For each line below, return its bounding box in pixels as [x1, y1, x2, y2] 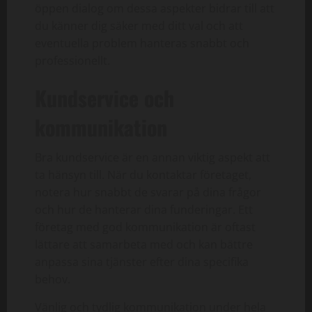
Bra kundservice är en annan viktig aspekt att [35, 149, 270, 165]
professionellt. [35, 52, 110, 68]
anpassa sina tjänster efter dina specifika [35, 253, 249, 270]
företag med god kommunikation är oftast [35, 219, 256, 235]
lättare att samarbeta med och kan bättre [35, 236, 253, 252]
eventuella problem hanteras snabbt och [35, 35, 249, 51]
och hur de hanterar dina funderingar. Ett [35, 201, 253, 217]
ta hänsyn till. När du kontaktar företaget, [35, 166, 251, 182]
